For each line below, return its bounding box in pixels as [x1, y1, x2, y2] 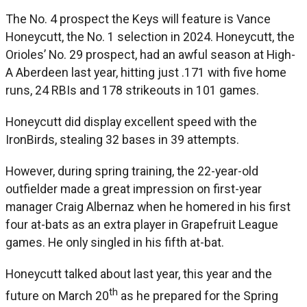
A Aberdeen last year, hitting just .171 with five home [5, 64, 286, 79]
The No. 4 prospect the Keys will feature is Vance [5, 11, 271, 26]
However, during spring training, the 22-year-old [5, 163, 258, 178]
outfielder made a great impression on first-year [5, 181, 262, 196]
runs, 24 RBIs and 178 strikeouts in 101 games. [5, 82, 259, 97]
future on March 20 [5, 288, 109, 303]
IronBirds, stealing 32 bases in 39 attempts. [5, 132, 239, 147]
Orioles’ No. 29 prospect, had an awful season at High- [5, 47, 295, 62]
